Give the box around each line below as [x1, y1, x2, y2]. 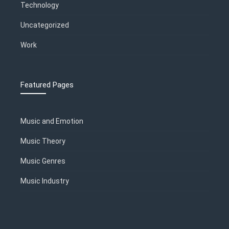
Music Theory [20, 137, 65, 146]
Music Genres [20, 157, 65, 166]
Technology [20, 1, 59, 10]
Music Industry [20, 177, 69, 186]
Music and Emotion [20, 117, 83, 126]
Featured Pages [20, 80, 74, 90]
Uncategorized [20, 21, 69, 30]
